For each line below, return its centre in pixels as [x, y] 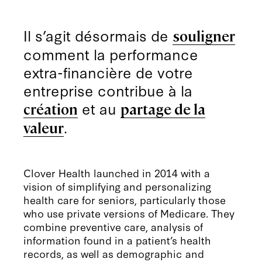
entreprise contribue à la [108, 90]
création [51, 109]
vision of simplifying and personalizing [118, 186]
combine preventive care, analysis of [113, 227]
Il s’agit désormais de [98, 35]
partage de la [163, 109]
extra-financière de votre [108, 72]
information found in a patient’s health [118, 240]
